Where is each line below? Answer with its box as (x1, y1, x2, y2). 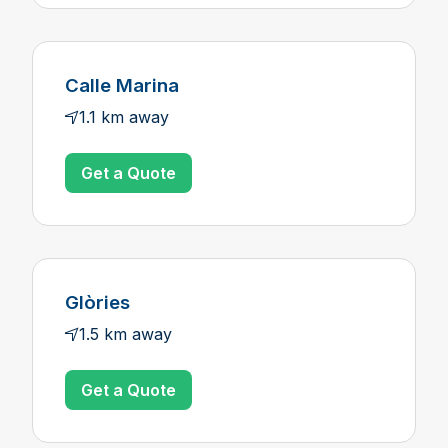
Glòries (65, 291, 130, 314)
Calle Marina (65, 74, 179, 97)
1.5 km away (79, 324, 172, 344)
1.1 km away (79, 107, 169, 127)
